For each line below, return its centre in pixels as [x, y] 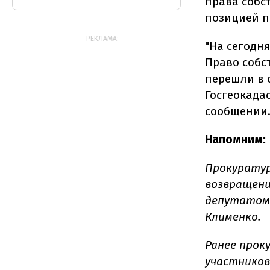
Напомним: [235, 139]
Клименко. [233, 216]
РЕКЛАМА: [102, 39]
